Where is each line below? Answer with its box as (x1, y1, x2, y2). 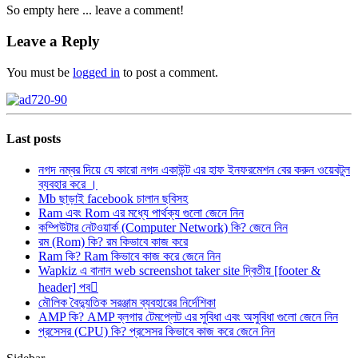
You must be (6, 65, 73, 79)
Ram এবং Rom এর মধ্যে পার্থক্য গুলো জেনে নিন (38, 206, 244, 221)
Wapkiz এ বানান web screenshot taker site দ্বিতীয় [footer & (38, 264, 320, 278)
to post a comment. (120, 65, 218, 79)
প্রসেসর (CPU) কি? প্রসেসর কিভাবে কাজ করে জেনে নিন (38, 324, 275, 339)
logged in (73, 65, 120, 79)
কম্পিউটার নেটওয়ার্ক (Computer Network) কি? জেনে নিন (38, 221, 288, 235)
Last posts (6, 131, 61, 145)
